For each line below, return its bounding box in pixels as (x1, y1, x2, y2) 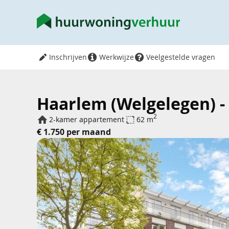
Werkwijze (99, 52, 134, 62)
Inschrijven (49, 52, 87, 62)
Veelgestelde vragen (146, 52, 215, 62)
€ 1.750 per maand (37, 126, 111, 138)
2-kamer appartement (49, 114, 124, 124)
